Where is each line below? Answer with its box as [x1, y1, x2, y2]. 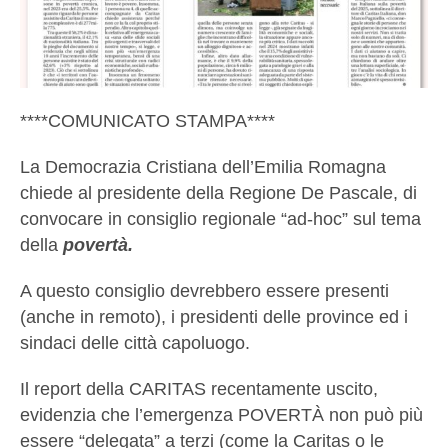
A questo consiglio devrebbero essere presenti [20, 281, 389, 302]
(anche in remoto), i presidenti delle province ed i [20, 307, 408, 328]
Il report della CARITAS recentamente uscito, [20, 379, 378, 400]
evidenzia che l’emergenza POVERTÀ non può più [20, 405, 423, 426]
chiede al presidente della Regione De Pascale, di [20, 183, 417, 204]
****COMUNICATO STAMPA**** [20, 111, 275, 132]
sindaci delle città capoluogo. [20, 333, 250, 354]
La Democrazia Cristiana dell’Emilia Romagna [20, 157, 386, 178]
